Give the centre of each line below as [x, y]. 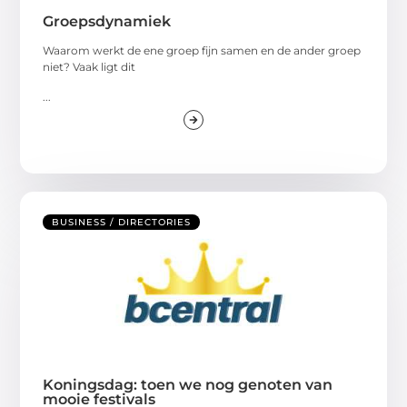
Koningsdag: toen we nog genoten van [188, 385]
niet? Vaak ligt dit [89, 67]
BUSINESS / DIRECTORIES [122, 223]
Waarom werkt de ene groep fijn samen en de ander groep [202, 51]
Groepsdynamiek [107, 22]
